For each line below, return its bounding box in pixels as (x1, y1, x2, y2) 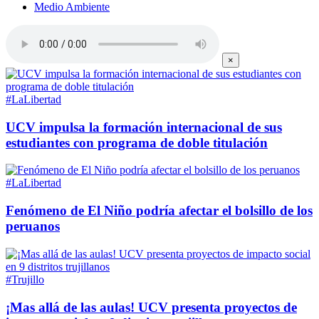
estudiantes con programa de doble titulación (6, 135, 268, 150)
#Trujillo (6, 273, 44, 286)
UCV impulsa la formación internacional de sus (6, 119, 282, 135)
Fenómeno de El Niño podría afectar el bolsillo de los (6, 203, 313, 219)
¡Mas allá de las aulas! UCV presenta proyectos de (6, 299, 297, 315)
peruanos (6, 219, 60, 234)
